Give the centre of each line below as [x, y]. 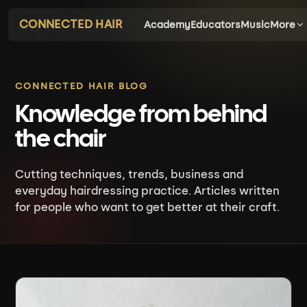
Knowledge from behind [141, 115]
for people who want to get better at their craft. [148, 207]
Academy [168, 25]
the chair [61, 140]
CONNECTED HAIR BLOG [82, 86]
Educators [216, 25]
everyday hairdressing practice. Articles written [148, 191]
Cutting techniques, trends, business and [130, 174]
